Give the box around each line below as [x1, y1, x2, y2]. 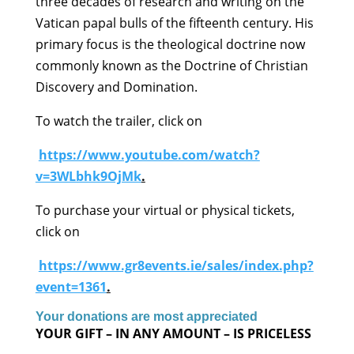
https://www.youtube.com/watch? [38, 146, 260, 164]
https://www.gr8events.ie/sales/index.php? [38, 257, 314, 275]
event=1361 [35, 278, 107, 296]
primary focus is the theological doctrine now [35, 36, 305, 54]
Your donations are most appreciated [35, 310, 258, 324]
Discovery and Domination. [35, 78, 198, 96]
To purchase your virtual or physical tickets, [35, 201, 295, 220]
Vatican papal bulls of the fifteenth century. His [35, 14, 314, 32]
